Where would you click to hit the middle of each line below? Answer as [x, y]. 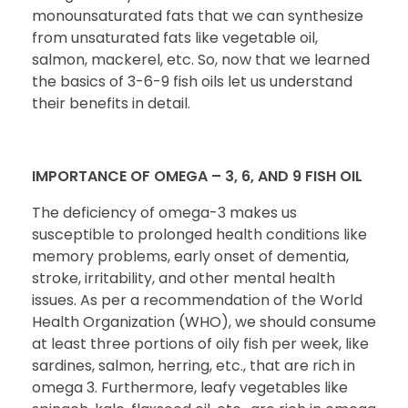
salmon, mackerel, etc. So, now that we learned [201, 59]
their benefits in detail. [111, 103]
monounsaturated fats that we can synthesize [198, 15]
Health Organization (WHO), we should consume [204, 321]
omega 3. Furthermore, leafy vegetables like [190, 387]
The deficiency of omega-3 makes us [164, 212]
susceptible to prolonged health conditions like [199, 234]
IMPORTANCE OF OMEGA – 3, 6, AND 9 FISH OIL [199, 176]
